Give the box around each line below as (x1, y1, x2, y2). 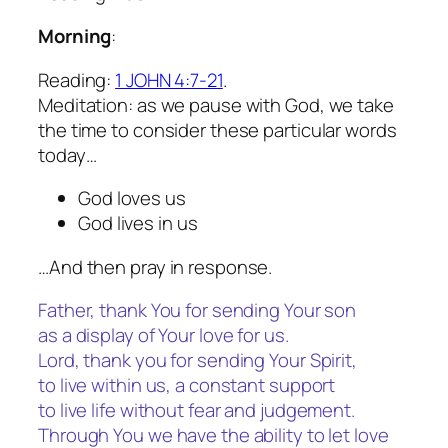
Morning (38, 23, 112, 50)
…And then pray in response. (38, 253, 273, 280)
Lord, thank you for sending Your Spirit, (38, 347, 357, 374)
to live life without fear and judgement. (38, 397, 355, 424)
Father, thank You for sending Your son (38, 297, 357, 324)
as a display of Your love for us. (38, 322, 289, 349)
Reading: (38, 66, 116, 93)
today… (38, 141, 97, 168)
